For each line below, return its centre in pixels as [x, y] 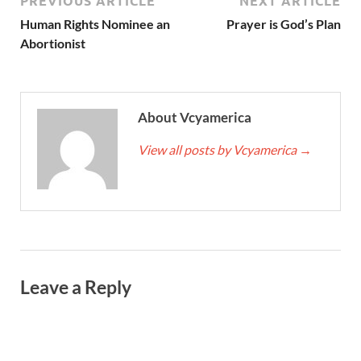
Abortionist [53, 44]
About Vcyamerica [195, 118]
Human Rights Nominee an [95, 24]
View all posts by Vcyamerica [218, 150]
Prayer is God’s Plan [284, 24]
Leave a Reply [76, 287]
